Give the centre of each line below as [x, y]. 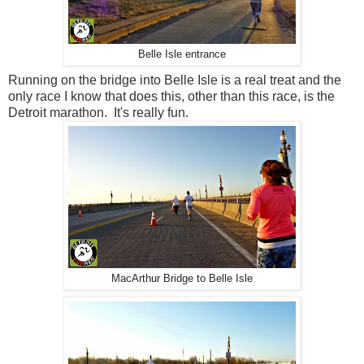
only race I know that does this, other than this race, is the [171, 96]
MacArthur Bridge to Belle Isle [182, 279]
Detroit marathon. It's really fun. [98, 113]
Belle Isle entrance [182, 55]
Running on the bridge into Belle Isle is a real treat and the [175, 80]
